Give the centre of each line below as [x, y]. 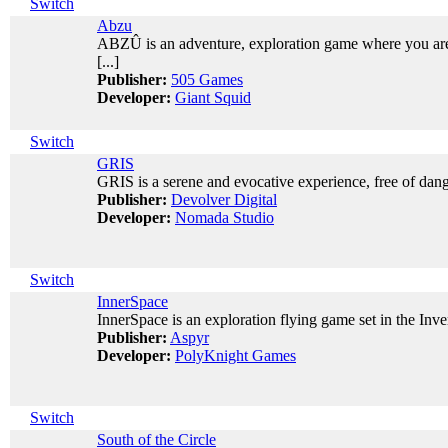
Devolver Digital [224, 199]
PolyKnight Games [235, 355]
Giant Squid [213, 97]
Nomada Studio [224, 217]
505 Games [207, 79]
